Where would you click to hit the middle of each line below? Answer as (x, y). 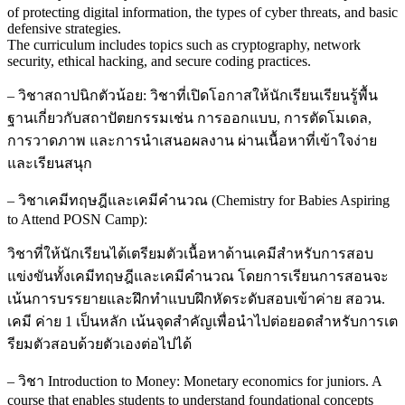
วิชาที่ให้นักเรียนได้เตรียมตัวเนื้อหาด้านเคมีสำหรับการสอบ (190, 254)
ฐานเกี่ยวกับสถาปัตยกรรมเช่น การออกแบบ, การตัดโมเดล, (189, 118)
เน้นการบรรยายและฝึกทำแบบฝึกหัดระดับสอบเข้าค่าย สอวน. (196, 299)
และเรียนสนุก (52, 164)
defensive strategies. (64, 29)
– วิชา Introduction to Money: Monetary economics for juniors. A (194, 381)
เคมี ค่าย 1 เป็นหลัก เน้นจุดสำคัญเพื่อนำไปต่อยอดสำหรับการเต (202, 322)
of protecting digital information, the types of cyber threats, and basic (202, 13)
